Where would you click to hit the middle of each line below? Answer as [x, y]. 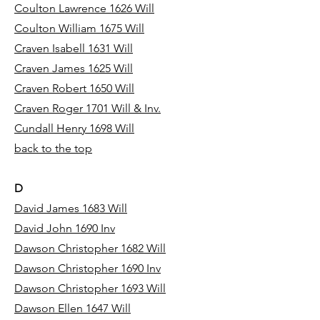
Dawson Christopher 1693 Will [90, 288]
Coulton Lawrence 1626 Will [84, 8]
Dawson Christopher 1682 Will [90, 248]
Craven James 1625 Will [74, 68]
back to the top [53, 148]
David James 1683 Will [71, 208]
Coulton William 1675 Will [79, 28]
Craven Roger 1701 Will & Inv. [87, 108]
